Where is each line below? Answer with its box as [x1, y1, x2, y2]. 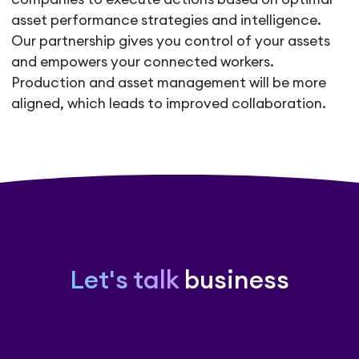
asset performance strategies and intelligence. [11, 14, 322, 28]
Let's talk [70, 268, 179, 294]
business [179, 268, 289, 294]
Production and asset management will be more [11, 76, 327, 91]
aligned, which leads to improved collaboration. [11, 97, 327, 111]
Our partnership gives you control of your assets [11, 34, 331, 49]
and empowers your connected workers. [11, 55, 275, 70]
